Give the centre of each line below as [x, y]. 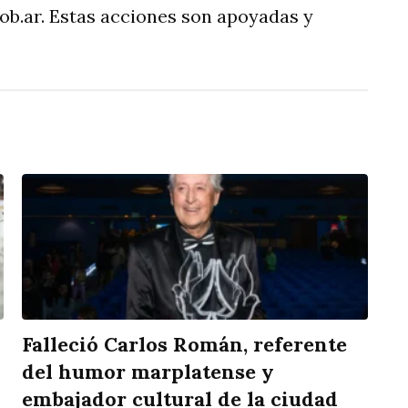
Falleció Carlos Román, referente [184, 345]
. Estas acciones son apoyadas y [177, 16]
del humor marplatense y [148, 372]
